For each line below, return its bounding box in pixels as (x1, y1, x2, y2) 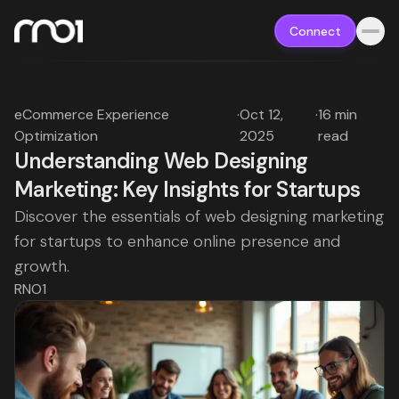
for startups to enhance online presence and (14, 231, 340, 252)
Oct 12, (240, 105, 284, 124)
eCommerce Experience (14, 105, 169, 124)
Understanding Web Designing (14, 147, 308, 175)
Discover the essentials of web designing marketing (14, 206, 384, 227)
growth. (14, 256, 69, 277)
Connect (289, 23, 341, 39)
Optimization (14, 126, 98, 145)
